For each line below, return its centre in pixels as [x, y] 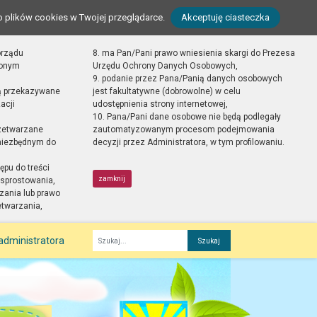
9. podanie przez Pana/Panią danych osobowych [187, 79]
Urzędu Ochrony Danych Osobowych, [165, 66]
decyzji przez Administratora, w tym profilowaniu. [188, 142]
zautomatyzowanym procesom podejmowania [183, 129]
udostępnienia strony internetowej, [160, 104]
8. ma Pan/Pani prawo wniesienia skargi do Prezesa [194, 53]
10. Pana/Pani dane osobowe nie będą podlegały [186, 117]
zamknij [112, 178]
